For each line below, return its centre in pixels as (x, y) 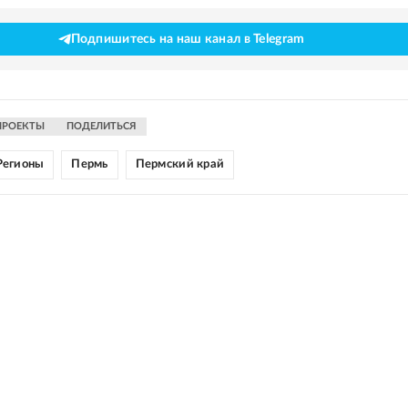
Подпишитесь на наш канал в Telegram (188, 39)
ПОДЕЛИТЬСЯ (101, 126)
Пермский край (180, 164)
